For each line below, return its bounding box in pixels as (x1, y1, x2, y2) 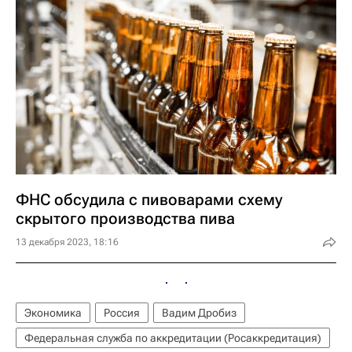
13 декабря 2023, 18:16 (16, 236, 119, 247)
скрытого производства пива (16, 208, 235, 228)
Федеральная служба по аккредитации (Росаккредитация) (24, 331, 321, 344)
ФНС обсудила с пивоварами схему (16, 189, 283, 209)
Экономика (24, 306, 82, 319)
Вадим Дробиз (162, 306, 236, 319)
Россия (104, 306, 140, 319)
